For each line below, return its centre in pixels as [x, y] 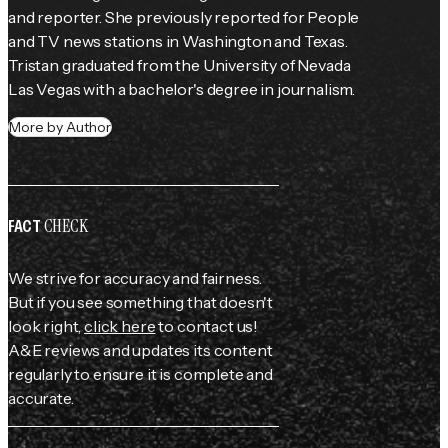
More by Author [60, 126]
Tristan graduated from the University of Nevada [179, 64]
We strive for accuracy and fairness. [135, 277]
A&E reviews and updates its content [140, 349]
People [333, 16]
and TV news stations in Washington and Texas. [178, 40]
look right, [46, 325]
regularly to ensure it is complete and [140, 373]
